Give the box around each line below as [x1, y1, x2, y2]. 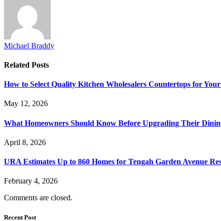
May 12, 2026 [4, 99, 48, 108]
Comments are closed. [4, 193, 73, 202]
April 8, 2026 [4, 138, 46, 147]
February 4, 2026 [4, 177, 58, 185]
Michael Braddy [4, 41, 54, 50]
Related [4, 60, 32, 69]
